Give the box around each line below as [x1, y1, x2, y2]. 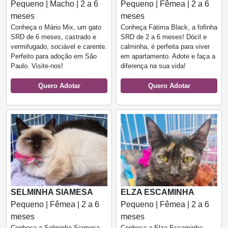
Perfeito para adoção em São [11, 52, 97, 60]
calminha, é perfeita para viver [121, 42, 210, 50]
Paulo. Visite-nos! [11, 62, 63, 70]
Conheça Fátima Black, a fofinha [121, 23, 217, 31]
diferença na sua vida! [121, 62, 186, 70]
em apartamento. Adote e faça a [121, 52, 215, 60]
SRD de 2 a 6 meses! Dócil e [121, 33, 207, 41]
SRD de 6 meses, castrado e [11, 33, 96, 41]
